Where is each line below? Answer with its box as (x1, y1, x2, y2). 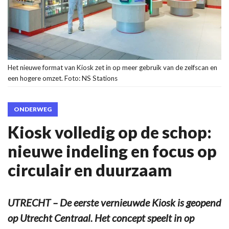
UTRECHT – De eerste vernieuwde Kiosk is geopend (8, 196, 221, 209)
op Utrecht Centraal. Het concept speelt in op (8, 211, 194, 224)
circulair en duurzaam (8, 159, 172, 180)
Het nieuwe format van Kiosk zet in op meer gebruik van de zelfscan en (8, 63, 217, 72)
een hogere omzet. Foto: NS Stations (8, 74, 118, 82)
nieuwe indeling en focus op (8, 141, 217, 161)
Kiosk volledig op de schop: (8, 122, 212, 142)
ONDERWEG (14, 105, 52, 113)
